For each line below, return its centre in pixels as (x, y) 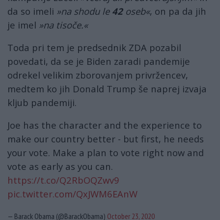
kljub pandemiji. (42, 102)
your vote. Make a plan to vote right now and (106, 153)
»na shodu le (83, 11)
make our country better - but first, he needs (106, 139)
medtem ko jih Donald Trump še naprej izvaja (107, 88)
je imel (23, 25)
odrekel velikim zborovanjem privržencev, (98, 75)
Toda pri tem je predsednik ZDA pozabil (94, 47)
